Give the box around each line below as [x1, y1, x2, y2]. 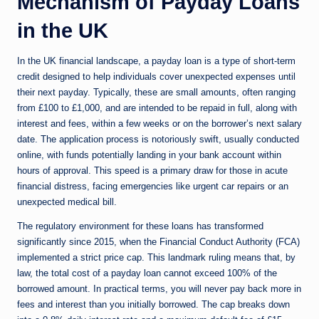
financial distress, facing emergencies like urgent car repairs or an [17, 181, 288, 192]
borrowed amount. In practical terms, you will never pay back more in [17, 283, 301, 295]
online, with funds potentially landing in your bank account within [17, 150, 281, 161]
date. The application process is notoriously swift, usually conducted [17, 134, 299, 145]
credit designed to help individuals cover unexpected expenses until [17, 71, 296, 83]
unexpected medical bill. [17, 197, 117, 208]
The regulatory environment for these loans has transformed [17, 221, 263, 232]
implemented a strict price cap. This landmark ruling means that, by [17, 252, 296, 263]
